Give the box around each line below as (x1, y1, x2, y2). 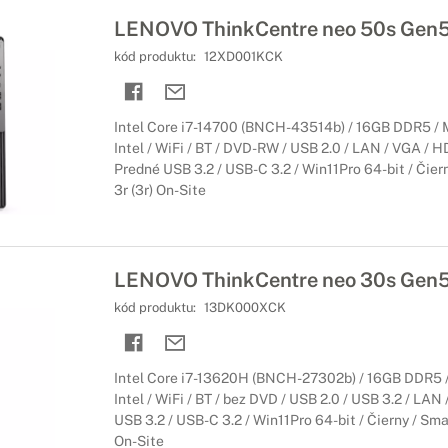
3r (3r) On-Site (113, 182, 206, 198)
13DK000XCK (203, 300, 286, 315)
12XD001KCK (203, 49, 283, 64)
